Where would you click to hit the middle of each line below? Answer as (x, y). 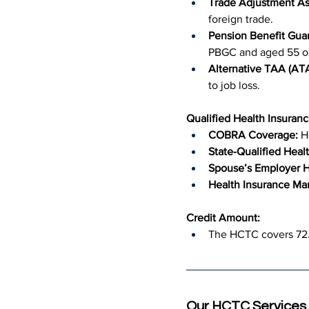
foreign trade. (241, 19)
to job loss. (234, 85)
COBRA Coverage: (253, 135)
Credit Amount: (223, 218)
